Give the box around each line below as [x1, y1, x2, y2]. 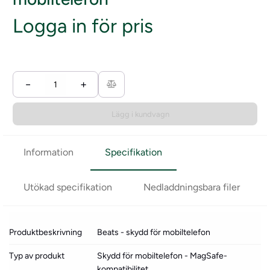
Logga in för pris [13, 14, 153, 37]
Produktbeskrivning [9, 227, 82, 237]
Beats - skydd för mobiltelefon [97, 227, 211, 237]
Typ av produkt [9, 251, 64, 261]
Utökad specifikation [24, 181, 112, 193]
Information [24, 146, 74, 158]
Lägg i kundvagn [111, 109, 169, 119]
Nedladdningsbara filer [143, 181, 240, 193]
